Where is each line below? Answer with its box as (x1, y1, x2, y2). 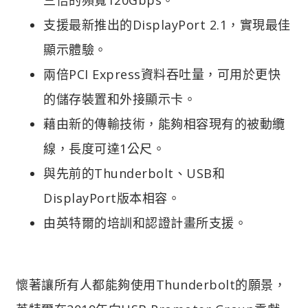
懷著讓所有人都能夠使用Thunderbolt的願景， (16, 276, 286, 293)
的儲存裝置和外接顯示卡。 (43, 90, 196, 107)
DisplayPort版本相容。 (43, 189, 180, 206)
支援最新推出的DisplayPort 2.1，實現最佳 (43, 16, 291, 33)
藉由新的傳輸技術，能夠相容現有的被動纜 (43, 115, 285, 132)
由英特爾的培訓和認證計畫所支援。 (43, 214, 247, 231)
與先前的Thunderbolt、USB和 (43, 164, 225, 181)
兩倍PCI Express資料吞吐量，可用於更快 (43, 65, 280, 82)
